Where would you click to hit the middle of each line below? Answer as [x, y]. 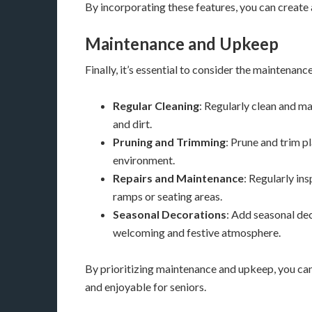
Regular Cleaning [156, 106]
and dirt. [132, 124]
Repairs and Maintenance [178, 178]
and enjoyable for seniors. [146, 287]
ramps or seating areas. [167, 196]
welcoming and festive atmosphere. [197, 232]
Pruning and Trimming [169, 142]
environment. [144, 160]
